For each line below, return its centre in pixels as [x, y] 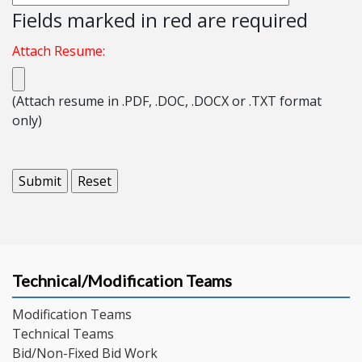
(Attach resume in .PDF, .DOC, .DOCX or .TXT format [167, 101]
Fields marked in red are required [160, 20]
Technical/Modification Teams [122, 281]
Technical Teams [63, 334]
